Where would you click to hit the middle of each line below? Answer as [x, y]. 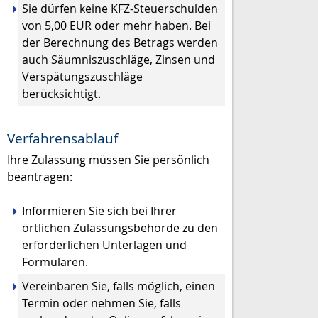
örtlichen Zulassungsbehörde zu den [120, 228]
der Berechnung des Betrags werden [120, 42]
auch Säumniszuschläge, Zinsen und [119, 59]
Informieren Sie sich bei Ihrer [99, 211]
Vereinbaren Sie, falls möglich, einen [119, 286]
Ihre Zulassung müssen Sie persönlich [108, 159]
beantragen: [40, 176]
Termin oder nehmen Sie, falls [102, 303]
